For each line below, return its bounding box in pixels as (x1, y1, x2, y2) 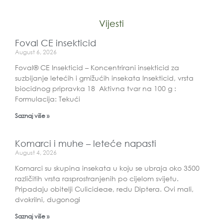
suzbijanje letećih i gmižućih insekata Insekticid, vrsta (15, 73, 194, 83)
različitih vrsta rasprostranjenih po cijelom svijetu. (15, 173, 179, 183)
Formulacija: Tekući (15, 94, 80, 104)
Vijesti (99, 17, 124, 29)
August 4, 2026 (15, 148, 57, 157)
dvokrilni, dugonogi (15, 194, 80, 204)
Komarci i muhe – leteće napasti (15, 137, 156, 149)
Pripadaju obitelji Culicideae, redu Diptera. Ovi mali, (15, 184, 194, 194)
